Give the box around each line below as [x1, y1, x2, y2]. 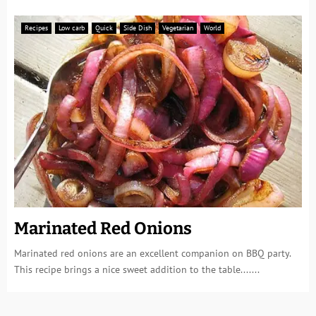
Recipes [25, 23, 48, 32]
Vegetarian [162, 23, 193, 32]
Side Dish [123, 23, 152, 32]
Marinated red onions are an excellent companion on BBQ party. [14, 247, 291, 260]
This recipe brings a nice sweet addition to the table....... [14, 263, 260, 276]
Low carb [59, 23, 85, 32]
